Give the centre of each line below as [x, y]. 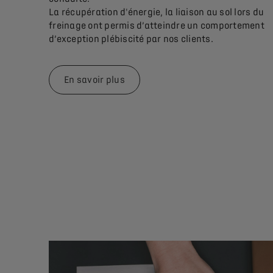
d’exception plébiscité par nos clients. [131, 39]
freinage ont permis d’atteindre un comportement [157, 25]
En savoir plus [95, 80]
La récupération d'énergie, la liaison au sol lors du [157, 12]
